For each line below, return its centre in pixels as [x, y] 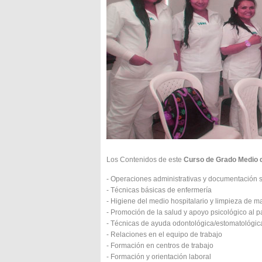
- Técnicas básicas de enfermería [159, 190]
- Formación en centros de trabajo [160, 246]
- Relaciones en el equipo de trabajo [164, 235]
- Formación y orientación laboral [159, 257]
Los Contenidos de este [145, 160]
